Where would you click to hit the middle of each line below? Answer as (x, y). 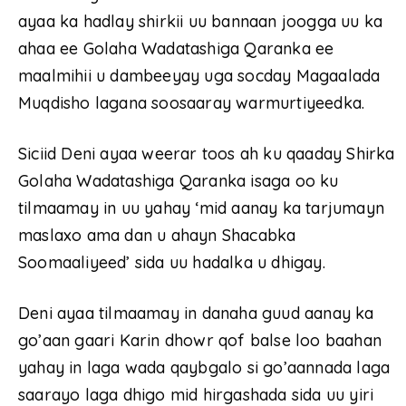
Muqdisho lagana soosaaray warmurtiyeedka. (192, 103)
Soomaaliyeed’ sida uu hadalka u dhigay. (172, 263)
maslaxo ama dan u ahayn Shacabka (157, 236)
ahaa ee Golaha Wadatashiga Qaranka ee (176, 49)
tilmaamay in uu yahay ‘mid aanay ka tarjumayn (202, 208)
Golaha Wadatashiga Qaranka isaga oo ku (179, 181)
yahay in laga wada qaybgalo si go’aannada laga (204, 368)
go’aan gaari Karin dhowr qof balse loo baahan (200, 341)
